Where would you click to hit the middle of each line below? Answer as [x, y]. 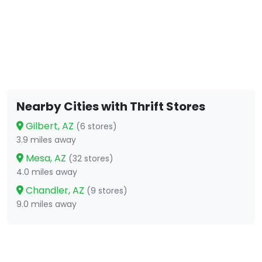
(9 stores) [107, 191]
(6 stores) [96, 127]
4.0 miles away [47, 172]
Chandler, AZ [55, 191]
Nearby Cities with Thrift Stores [111, 107]
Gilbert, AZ [50, 126]
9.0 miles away [46, 204]
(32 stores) [91, 159]
